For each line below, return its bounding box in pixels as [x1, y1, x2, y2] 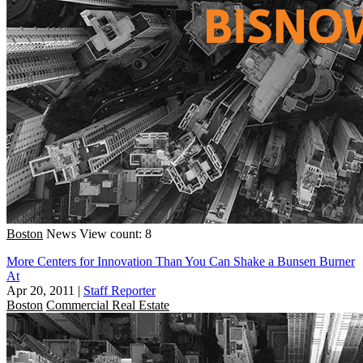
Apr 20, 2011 [6, 283, 75, 297]
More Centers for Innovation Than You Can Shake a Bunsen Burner [6, 254, 355, 268]
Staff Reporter [83, 283, 156, 297]
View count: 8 [79, 226, 152, 241]
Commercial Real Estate [46, 297, 169, 312]
